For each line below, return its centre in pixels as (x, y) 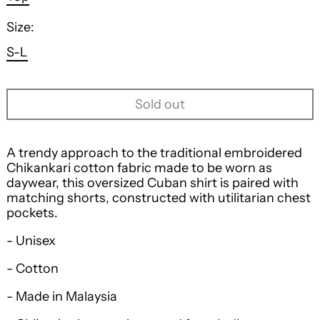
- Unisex (31, 241)
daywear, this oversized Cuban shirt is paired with (152, 183)
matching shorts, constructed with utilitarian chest (159, 198)
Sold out (160, 104)
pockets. (32, 213)
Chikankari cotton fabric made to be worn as (139, 168)
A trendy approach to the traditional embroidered (154, 153)
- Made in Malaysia (62, 296)
